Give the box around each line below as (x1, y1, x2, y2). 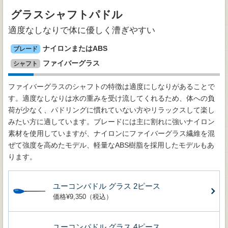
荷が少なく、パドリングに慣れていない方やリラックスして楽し (8, 106, 215, 115)
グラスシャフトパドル (11, 9, 123, 21)
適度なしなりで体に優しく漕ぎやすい (8, 25, 155, 36)
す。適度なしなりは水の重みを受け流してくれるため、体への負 (8, 94, 215, 103)
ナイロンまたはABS (43, 45, 107, 53)
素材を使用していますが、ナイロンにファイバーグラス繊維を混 (8, 129, 215, 138)
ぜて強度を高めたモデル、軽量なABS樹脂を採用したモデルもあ (8, 141, 214, 150)
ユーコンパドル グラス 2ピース (53, 182, 160, 191)
